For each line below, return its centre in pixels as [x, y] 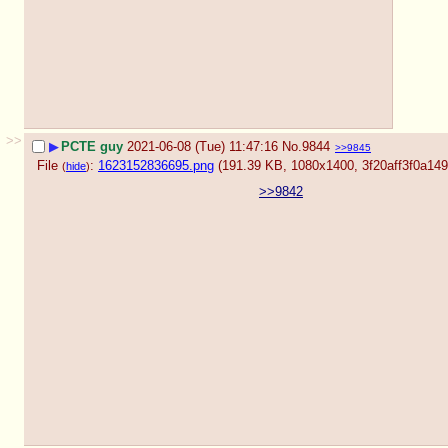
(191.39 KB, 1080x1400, [290, 165]
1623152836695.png [156, 165]
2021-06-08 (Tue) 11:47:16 [202, 147]
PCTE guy [92, 147]
